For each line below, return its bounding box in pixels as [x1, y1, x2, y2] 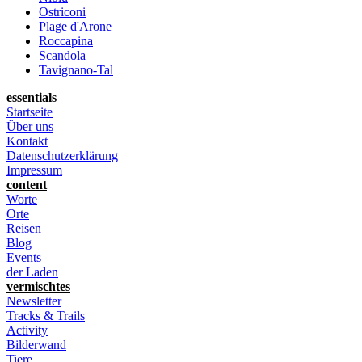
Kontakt [6, 133, 48, 148]
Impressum [6, 162, 62, 177]
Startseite [6, 104, 53, 119]
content [6, 177, 47, 192]
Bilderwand [6, 337, 66, 351]
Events [6, 250, 41, 264]
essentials [6, 90, 57, 104]
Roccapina [39, 33, 93, 48]
